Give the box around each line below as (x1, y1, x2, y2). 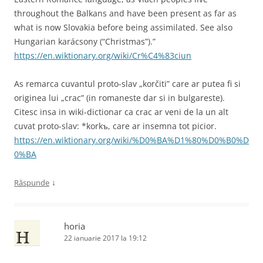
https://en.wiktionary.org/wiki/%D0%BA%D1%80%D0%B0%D (14, 134, 249, 146)
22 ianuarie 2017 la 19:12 (64, 232, 147, 243)
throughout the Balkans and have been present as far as (14, 7, 237, 19)
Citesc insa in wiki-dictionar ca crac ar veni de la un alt (14, 106, 228, 117)
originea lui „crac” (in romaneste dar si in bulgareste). (14, 92, 225, 103)
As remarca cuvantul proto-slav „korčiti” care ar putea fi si (14, 77, 241, 89)
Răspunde (14, 177, 49, 188)
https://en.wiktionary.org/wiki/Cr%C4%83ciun (14, 49, 191, 61)
